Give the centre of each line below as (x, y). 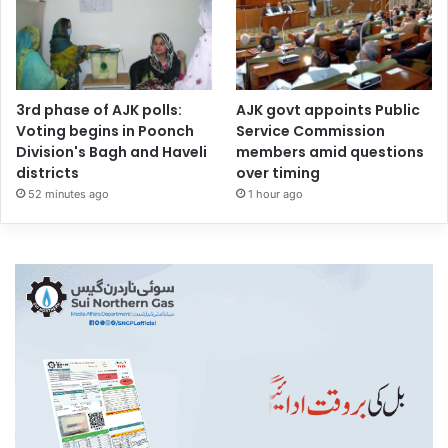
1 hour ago (276, 194)
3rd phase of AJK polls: (99, 110)
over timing (278, 173)
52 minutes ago (68, 194)
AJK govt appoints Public (328, 110)
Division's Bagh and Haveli (111, 152)
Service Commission (311, 131)
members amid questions (330, 152)
